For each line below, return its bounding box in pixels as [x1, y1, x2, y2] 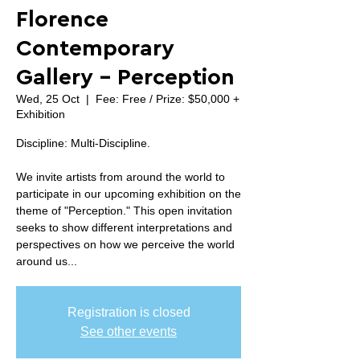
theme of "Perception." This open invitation [16, 204, 232, 217]
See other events [80, 325, 177, 338]
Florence [16, 8, 108, 31]
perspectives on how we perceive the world [16, 238, 235, 251]
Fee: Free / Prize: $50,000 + [96, 92, 239, 105]
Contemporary [16, 37, 174, 59]
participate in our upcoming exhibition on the [16, 187, 241, 200]
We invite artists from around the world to [16, 170, 225, 183]
